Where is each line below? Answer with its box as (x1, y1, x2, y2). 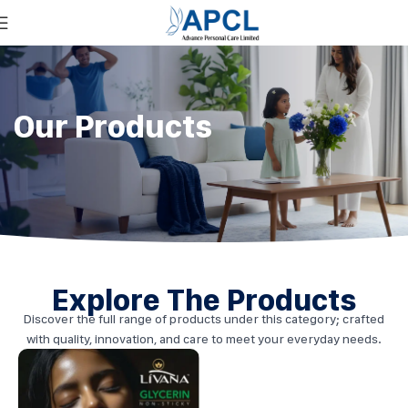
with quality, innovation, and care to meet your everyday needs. (25, 331, 382, 346)
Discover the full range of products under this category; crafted (23, 311, 384, 326)
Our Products (14, 107, 212, 147)
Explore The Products (51, 280, 356, 318)
